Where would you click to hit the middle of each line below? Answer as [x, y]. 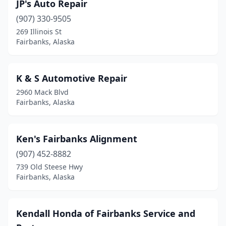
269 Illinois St [39, 32]
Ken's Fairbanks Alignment [77, 139]
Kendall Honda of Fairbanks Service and [106, 213]
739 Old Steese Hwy [49, 167]
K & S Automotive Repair [72, 78]
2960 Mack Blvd [42, 92]
